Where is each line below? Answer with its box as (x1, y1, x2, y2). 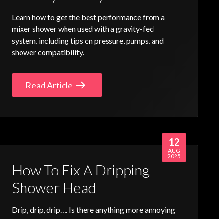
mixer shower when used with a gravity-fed (12, 24, 154, 34)
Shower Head (12, 178, 97, 197)
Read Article (25, 80, 73, 91)
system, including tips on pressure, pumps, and (12, 36, 164, 45)
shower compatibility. (12, 47, 85, 57)
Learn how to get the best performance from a (12, 12, 165, 22)
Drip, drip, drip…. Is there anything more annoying (12, 205, 175, 215)
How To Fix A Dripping (12, 161, 150, 179)
